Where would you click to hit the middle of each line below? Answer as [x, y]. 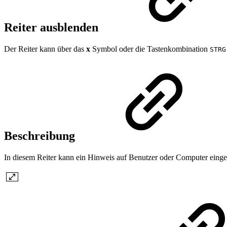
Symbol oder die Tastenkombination [150, 49]
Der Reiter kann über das [45, 49]
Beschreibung [41, 136]
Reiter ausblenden [53, 28]
